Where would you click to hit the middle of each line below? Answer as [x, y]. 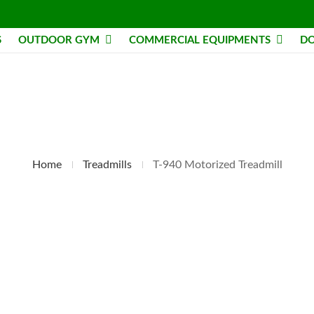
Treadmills [107, 164]
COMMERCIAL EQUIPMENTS [200, 41]
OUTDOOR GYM [59, 41]
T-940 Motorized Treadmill [217, 164]
